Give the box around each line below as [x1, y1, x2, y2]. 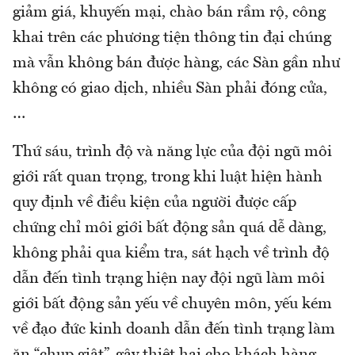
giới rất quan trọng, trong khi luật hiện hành [13, 169, 323, 185]
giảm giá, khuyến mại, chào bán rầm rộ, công [13, 4, 326, 21]
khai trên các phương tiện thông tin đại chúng [13, 29, 331, 46]
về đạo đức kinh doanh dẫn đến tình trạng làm [13, 321, 335, 338]
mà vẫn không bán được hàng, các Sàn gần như [13, 55, 340, 71]
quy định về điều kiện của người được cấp [13, 194, 296, 211]
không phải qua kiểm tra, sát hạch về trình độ [13, 245, 330, 261]
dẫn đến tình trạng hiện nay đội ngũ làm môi [13, 270, 325, 287]
